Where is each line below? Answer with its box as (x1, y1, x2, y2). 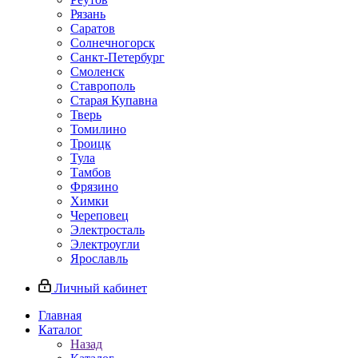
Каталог (38, 323, 82, 336)
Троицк (70, 137, 111, 150)
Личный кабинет (54, 281, 147, 295)
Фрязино (70, 180, 118, 193)
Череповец (70, 209, 129, 222)
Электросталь (70, 223, 145, 237)
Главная (38, 308, 82, 322)
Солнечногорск (70, 36, 155, 50)
